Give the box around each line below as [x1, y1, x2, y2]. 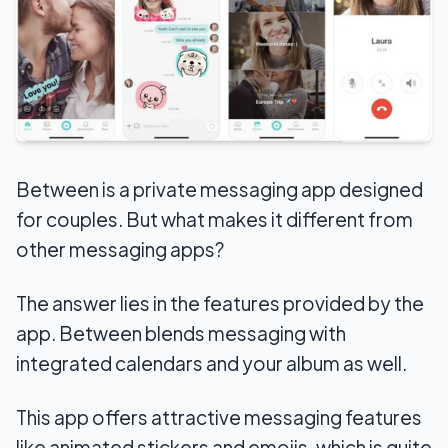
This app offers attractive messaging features [16, 405, 422, 430]
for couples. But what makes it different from [16, 207, 413, 232]
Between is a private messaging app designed [16, 177, 423, 202]
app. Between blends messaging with [16, 321, 346, 346]
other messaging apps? [16, 237, 224, 262]
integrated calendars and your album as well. [16, 351, 407, 376]
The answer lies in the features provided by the [16, 291, 424, 316]
